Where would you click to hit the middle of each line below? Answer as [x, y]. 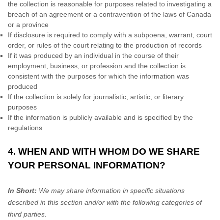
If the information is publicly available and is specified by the [100, 117]
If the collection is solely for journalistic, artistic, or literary [96, 97]
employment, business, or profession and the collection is [97, 66]
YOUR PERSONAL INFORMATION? [87, 165]
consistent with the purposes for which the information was [98, 76]
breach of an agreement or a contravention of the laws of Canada [110, 14]
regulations [25, 128]
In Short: [22, 191]
